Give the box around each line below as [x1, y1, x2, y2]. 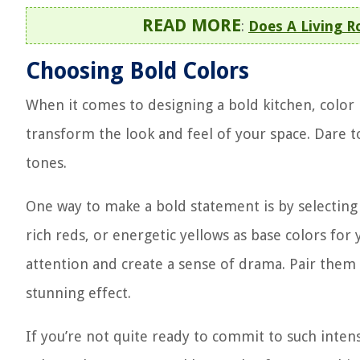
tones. [26, 154, 67, 171]
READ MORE [142, 15, 241, 35]
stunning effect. [26, 284, 131, 301]
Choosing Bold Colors [26, 58, 249, 84]
